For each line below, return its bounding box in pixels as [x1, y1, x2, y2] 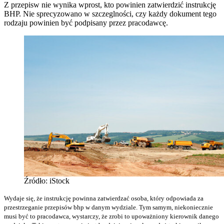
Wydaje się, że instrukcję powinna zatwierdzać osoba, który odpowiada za [4, 194, 203, 202]
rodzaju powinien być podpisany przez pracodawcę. [4, 18, 168, 27]
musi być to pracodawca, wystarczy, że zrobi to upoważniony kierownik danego [4, 212, 219, 220]
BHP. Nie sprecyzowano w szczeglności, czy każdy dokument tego [4, 9, 216, 18]
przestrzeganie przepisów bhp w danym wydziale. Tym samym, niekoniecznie [4, 203, 213, 211]
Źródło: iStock [24, 176, 69, 185]
